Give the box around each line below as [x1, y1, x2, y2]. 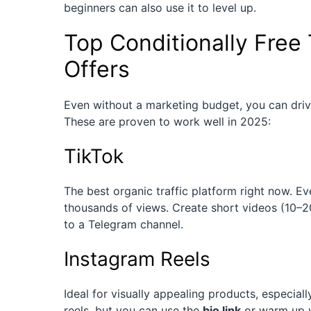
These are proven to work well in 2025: [64, 115, 271, 129]
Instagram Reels [64, 247, 210, 271]
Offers [64, 56, 130, 83]
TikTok [64, 144, 124, 169]
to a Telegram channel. [64, 217, 183, 232]
